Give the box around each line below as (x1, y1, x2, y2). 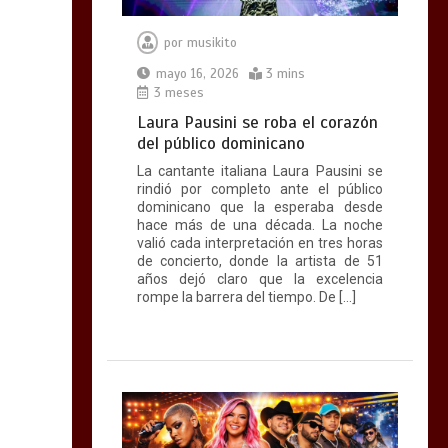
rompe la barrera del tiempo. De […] (136, 288, 356, 305)
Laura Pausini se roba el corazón (136, 111, 378, 133)
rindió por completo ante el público (136, 180, 383, 197)
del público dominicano (136, 132, 305, 154)
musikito (186, 34, 237, 51)
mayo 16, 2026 (155, 65, 239, 82)
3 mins (265, 65, 305, 82)
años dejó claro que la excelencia (136, 270, 383, 287)
